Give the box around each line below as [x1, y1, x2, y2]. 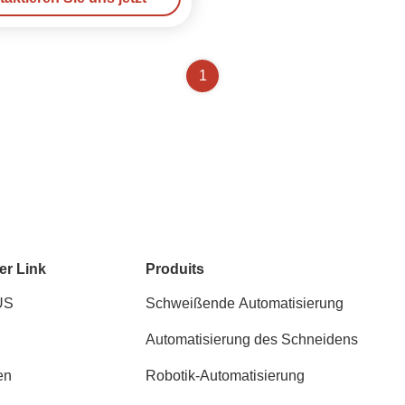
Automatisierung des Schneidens [146, 332, 359, 347]
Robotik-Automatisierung [146, 368, 306, 383]
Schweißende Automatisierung [146, 296, 344, 311]
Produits [146, 261, 205, 277]
